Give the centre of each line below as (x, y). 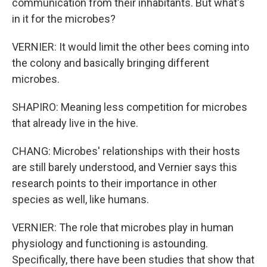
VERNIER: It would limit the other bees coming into (131, 47)
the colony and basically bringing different (111, 63)
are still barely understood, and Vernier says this (125, 167)
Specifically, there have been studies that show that (133, 260)
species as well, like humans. (80, 199)
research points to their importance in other (114, 183)
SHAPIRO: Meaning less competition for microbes (130, 107)
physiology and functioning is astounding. (110, 243)
